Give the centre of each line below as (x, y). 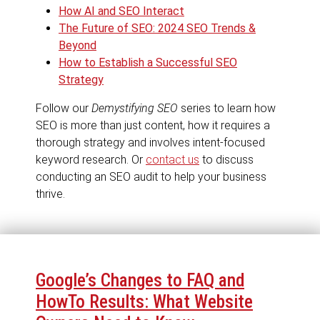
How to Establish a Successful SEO (148, 63)
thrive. (50, 194)
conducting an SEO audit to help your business (151, 177)
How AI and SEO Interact (121, 11)
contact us (172, 160)
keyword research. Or (91, 160)
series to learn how (227, 109)
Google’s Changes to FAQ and (140, 281)
